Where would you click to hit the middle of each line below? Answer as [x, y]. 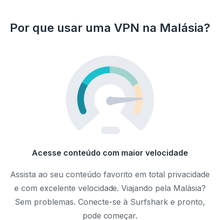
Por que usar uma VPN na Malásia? [110, 28]
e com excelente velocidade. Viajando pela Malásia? [110, 188]
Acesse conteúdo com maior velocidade [110, 153]
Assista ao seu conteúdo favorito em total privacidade [110, 175]
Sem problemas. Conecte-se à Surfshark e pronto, [110, 202]
